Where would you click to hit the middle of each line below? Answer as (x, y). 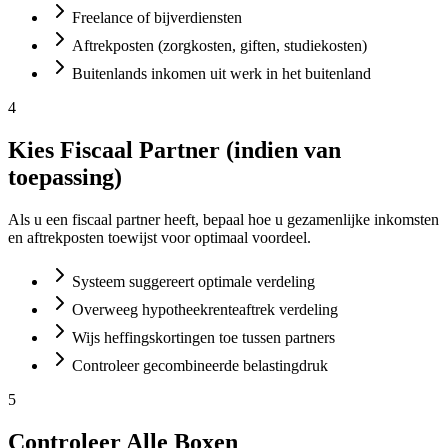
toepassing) (65, 176)
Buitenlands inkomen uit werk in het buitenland (221, 73)
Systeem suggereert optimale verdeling (193, 281)
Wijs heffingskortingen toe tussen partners (203, 337)
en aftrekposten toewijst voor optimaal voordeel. (159, 237)
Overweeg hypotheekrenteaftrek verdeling (205, 309)
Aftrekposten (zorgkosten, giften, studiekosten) (219, 45)
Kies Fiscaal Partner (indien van (174, 149)
